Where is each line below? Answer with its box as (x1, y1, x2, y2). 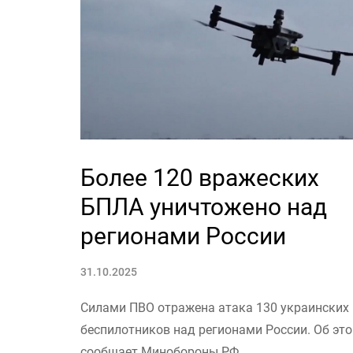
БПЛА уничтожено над (80, 193, 327, 221)
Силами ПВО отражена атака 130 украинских (80, 300, 349, 315)
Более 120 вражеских (80, 164, 319, 191)
